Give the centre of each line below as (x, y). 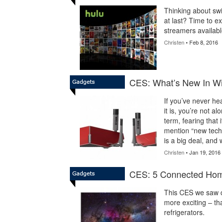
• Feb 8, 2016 (201, 42)
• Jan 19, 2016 (202, 152)
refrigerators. (184, 212)
